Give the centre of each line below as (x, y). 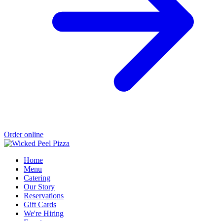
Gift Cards (40, 204)
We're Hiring (44, 213)
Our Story (39, 186)
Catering (37, 178)
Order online (24, 134)
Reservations (44, 195)
